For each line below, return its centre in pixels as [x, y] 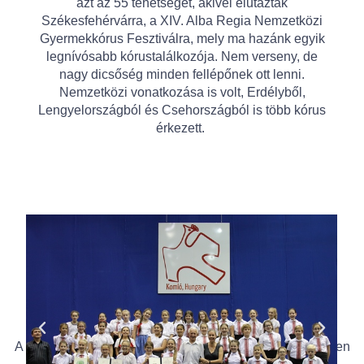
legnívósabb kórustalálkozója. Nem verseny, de [182, 57]
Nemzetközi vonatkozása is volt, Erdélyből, [182, 93]
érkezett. [180, 128]
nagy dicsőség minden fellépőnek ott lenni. [182, 75]
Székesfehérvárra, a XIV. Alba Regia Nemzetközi [182, 21]
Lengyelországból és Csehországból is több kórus [182, 110]
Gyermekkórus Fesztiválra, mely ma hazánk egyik [182, 39]
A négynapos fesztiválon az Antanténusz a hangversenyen [182, 347]
